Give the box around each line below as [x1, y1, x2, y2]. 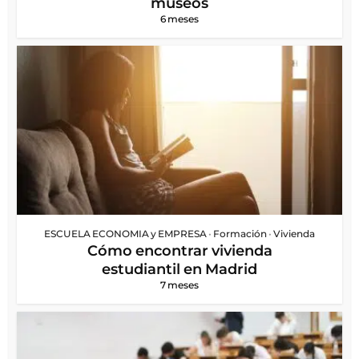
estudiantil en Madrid [102, 260, 257, 278]
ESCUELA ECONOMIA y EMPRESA [44, 227, 207, 240]
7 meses [160, 278, 199, 291]
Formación [213, 227, 267, 240]
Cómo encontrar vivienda [87, 241, 272, 260]
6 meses [160, 13, 199, 26]
